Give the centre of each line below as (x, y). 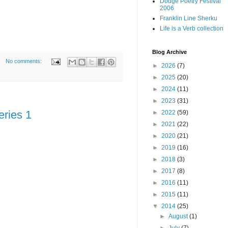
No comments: (24, 61)
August (179, 217)
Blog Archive (169, 52)
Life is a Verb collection (192, 29)
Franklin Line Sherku (189, 19)
